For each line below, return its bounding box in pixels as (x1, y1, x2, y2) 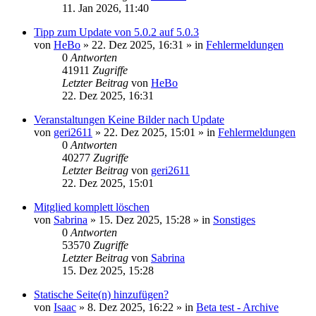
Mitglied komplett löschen (34, 201, 150, 213)
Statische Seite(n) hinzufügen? (34, 288, 169, 300)
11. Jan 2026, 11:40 (62, 2, 149, 14)
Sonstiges (213, 214, 255, 226)
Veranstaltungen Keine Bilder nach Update (34, 114, 224, 126)
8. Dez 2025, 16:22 (87, 301, 174, 313)
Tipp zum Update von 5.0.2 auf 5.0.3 (34, 26, 199, 38)
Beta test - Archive (196, 301, 279, 313)
